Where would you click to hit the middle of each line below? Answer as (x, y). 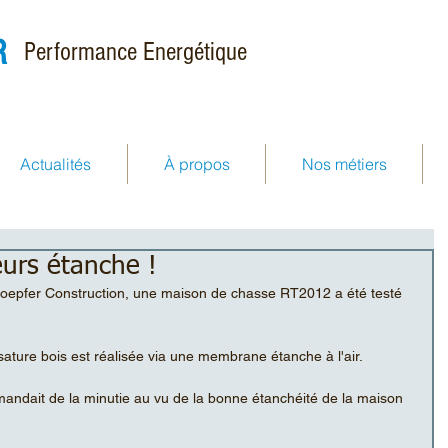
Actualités (55, 164)
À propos (196, 164)
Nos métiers (344, 164)
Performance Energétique (135, 52)
